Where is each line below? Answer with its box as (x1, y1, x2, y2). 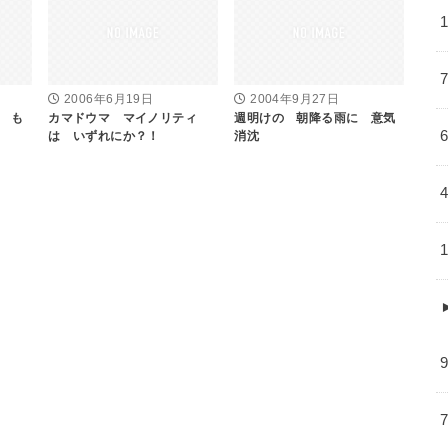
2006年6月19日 (64, 93, 154, 106)
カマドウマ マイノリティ (48, 111, 198, 126)
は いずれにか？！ (48, 129, 160, 144)
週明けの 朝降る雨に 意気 (234, 111, 396, 126)
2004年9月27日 (250, 93, 340, 106)
